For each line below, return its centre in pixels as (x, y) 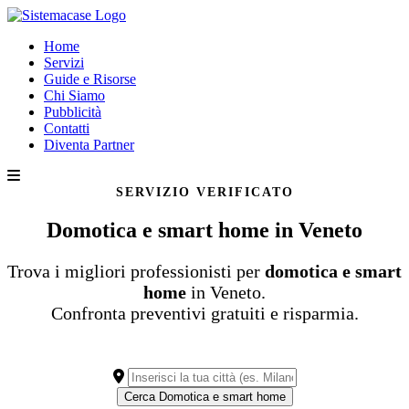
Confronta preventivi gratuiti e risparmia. (204, 313)
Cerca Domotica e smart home (222, 397)
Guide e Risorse (90, 79)
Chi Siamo (74, 95)
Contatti (67, 128)
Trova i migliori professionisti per (136, 271)
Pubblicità (73, 112)
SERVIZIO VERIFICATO (204, 192)
